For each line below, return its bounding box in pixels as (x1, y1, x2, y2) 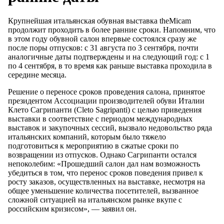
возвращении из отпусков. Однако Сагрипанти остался (8, 150, 196, 159)
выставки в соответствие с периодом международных (8, 114, 192, 123)
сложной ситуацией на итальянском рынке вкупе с (8, 195, 182, 204)
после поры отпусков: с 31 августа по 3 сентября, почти (8, 43, 198, 52)
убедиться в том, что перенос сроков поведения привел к (8, 168, 203, 177)
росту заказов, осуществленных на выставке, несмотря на (8, 177, 205, 186)
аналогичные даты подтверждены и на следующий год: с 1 (8, 52, 209, 61)
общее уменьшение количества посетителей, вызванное (8, 186, 198, 195)
